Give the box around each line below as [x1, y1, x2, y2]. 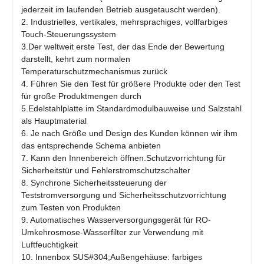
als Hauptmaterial [21, 116, 87, 126]
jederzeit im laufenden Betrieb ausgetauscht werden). [21, 5, 220, 14]
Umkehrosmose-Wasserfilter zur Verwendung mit [21, 227, 203, 237]
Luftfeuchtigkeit [21, 240, 78, 249]
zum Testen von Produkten [21, 203, 121, 212]
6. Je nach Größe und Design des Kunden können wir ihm [21, 128, 237, 138]
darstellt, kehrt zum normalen [21, 54, 130, 64]
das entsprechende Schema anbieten [21, 141, 161, 150]
